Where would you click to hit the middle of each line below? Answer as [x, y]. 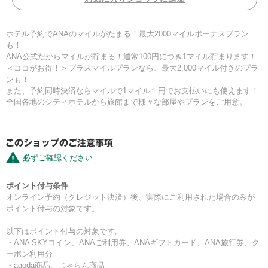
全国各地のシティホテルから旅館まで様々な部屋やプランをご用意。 [127, 102]
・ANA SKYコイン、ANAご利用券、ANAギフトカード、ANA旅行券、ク [133, 243]
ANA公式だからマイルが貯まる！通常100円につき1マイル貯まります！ [131, 57]
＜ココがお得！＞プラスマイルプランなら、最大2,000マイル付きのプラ [132, 68]
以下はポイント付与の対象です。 [64, 232]
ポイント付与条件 [37, 186]
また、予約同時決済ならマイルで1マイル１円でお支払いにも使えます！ [133, 91]
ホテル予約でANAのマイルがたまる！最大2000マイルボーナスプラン [127, 34]
